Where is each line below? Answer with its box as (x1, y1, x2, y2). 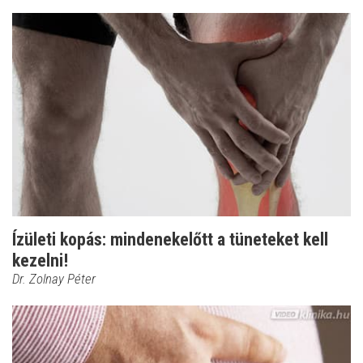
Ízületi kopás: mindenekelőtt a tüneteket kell (12, 228, 328, 250)
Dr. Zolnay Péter (12, 270, 96, 287)
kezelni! (12, 250, 68, 271)
